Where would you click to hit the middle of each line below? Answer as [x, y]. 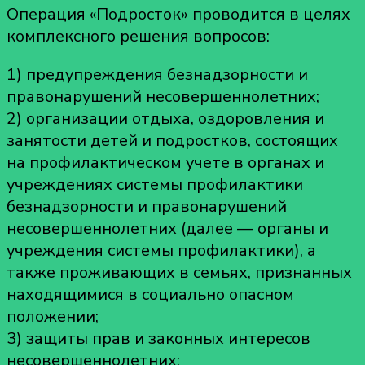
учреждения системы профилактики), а [161, 250]
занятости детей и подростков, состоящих [172, 140]
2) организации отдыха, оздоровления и [165, 118]
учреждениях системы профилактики [155, 184]
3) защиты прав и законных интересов [158, 338]
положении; [53, 316]
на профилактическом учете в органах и [165, 162]
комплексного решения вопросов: [140, 36]
